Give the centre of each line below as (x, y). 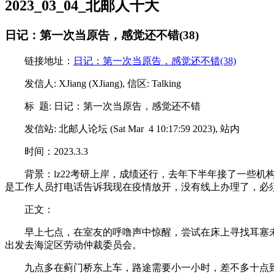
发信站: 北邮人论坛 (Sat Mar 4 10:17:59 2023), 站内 (132, 128)
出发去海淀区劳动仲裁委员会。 (73, 245)
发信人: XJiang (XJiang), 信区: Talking (103, 83)
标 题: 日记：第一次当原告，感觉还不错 (113, 106)
